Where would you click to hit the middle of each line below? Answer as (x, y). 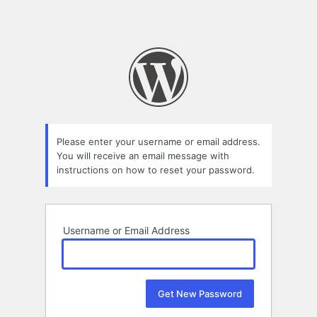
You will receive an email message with (143, 155)
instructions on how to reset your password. (156, 169)
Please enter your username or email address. (158, 141)
